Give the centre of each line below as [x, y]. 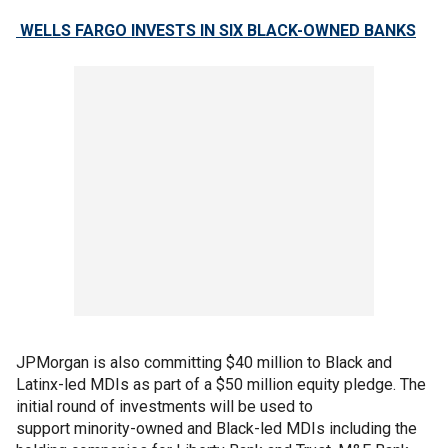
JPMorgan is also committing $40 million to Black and [204, 362]
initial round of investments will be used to [164, 406]
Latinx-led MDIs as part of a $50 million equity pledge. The [221, 384]
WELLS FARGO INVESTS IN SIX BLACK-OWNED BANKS [216, 30]
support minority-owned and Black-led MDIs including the [216, 428]
